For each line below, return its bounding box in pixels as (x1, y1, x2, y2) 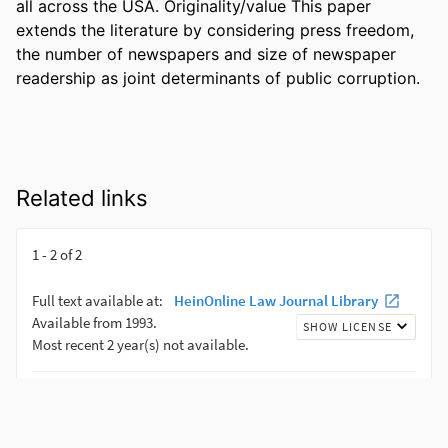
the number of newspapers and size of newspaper (16, 43, 396, 64)
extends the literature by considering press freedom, (16, 19, 414, 40)
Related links (16, 184, 148, 211)
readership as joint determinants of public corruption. (16, 67, 420, 88)
